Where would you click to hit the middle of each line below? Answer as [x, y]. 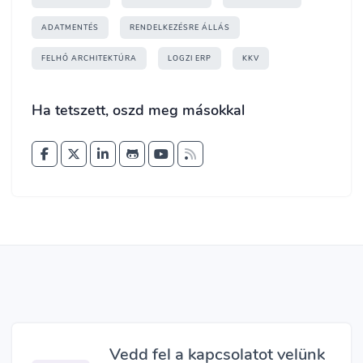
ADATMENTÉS [70, 28]
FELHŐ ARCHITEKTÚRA [89, 58]
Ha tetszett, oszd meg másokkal [138, 110]
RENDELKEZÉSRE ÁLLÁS [180, 28]
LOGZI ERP [190, 58]
